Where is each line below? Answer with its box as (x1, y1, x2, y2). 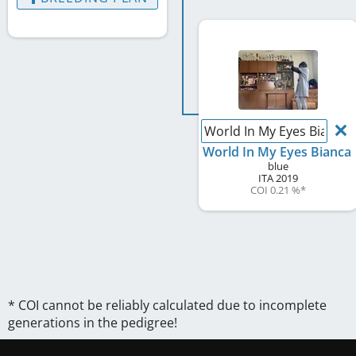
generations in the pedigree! (8, 314, 177, 331)
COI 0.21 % (250, 183, 300, 197)
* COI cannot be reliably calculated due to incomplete (8, 296, 327, 314)
